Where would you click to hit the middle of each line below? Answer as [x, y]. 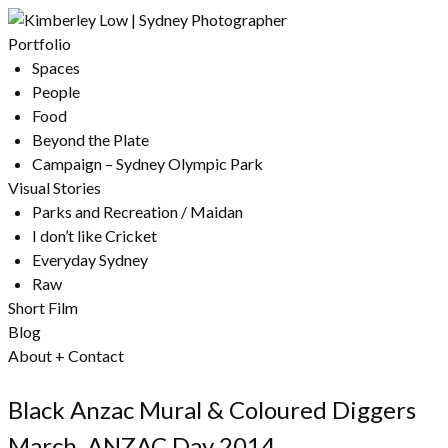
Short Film [43, 307]
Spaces [56, 67]
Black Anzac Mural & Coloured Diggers [212, 409]
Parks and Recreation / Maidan [137, 211]
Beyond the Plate [90, 139]
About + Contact [66, 355]
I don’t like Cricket [94, 235]
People [56, 91]
